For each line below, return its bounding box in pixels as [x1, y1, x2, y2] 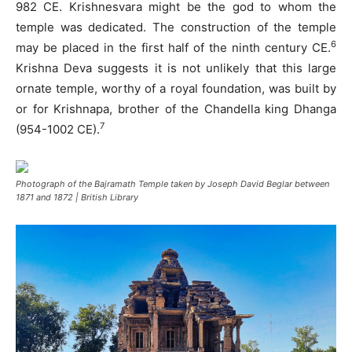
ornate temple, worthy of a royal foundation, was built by [16, 80, 336, 96]
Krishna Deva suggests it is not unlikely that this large [16, 60, 336, 75]
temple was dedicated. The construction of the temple [16, 19, 336, 35]
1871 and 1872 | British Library [16, 191, 138, 203]
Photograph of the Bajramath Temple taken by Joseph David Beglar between [16, 178, 329, 189]
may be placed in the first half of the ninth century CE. [16, 39, 331, 55]
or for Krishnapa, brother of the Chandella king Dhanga [16, 101, 336, 116]
